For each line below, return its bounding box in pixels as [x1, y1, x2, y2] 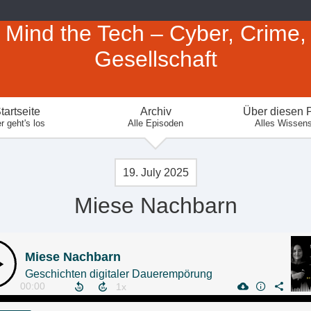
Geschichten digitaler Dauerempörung [25, 268, 212, 280]
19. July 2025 [122, 167, 189, 178]
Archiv [140, 106, 171, 117]
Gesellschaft [94, 47, 217, 72]
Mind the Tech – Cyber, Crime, [5, 21, 306, 46]
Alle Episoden [128, 118, 183, 128]
